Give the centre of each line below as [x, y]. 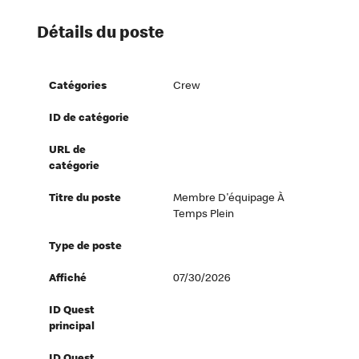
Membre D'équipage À [229, 199]
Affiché [68, 279]
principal [72, 327]
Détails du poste [101, 34]
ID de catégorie [89, 119]
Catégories [78, 87]
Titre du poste [85, 199]
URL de [68, 151]
